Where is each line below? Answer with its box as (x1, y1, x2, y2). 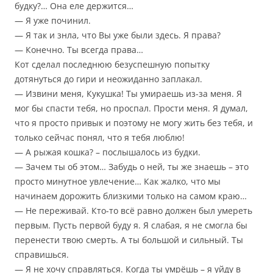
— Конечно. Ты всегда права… (15, 44, 143, 56)
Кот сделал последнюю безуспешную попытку (15, 58, 210, 71)
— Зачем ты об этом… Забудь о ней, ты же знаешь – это (15, 161, 249, 173)
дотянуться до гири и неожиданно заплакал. (15, 73, 202, 85)
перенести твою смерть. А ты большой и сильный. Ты (15, 234, 243, 246)
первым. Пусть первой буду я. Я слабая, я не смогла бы (15, 219, 247, 232)
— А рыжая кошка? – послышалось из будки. (15, 146, 200, 158)
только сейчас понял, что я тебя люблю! (15, 132, 185, 144)
